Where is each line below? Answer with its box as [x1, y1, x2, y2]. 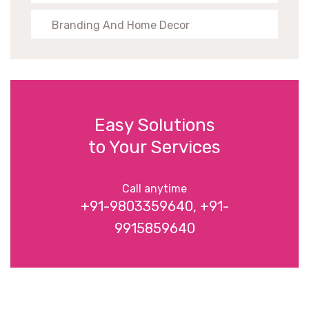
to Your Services [88, 137, 221, 158]
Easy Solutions [94, 114, 215, 136]
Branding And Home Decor [52, 19, 190, 32]
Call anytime [122, 182, 187, 195]
